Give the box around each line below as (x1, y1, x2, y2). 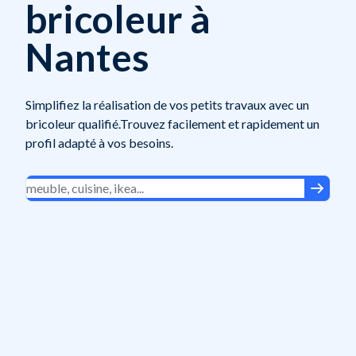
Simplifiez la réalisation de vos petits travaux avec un (25, 96, 309, 112)
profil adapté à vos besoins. (25, 134, 173, 150)
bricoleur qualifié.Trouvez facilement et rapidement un (25, 115, 319, 131)
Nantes (25, 33, 149, 79)
